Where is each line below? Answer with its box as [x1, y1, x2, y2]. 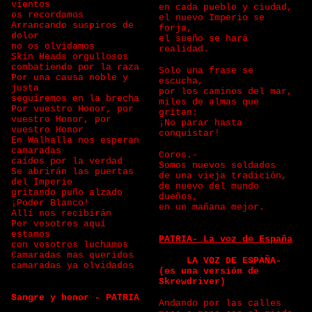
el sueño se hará [159, 33, 248, 44]
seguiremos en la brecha [11, 93, 145, 104]
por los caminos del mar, [159, 86, 298, 97]
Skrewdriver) [159, 276, 231, 287]
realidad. [159, 44, 214, 54]
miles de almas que [159, 97, 259, 107]
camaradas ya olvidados [11, 260, 139, 271]
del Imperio [11, 177, 78, 187]
